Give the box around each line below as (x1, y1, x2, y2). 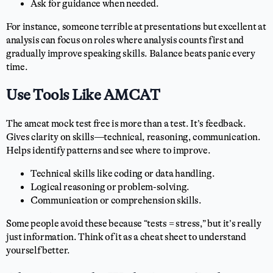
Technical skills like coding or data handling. (30, 168, 215, 179)
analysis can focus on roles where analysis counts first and (6, 34, 244, 46)
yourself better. (6, 245, 70, 256)
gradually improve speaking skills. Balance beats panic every (6, 48, 255, 59)
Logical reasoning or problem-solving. (30, 182, 190, 193)
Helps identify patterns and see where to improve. (6, 145, 211, 156)
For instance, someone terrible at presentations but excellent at (6, 21, 266, 32)
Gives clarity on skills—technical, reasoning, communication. (6, 132, 261, 143)
